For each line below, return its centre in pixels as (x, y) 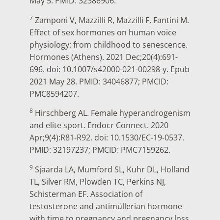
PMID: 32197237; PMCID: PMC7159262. (100, 150)
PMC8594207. (54, 94)
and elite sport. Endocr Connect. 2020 (99, 125)
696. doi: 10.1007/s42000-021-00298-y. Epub (110, 69)
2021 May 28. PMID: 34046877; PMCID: (99, 81)
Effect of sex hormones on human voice (103, 32)
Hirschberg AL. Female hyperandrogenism (112, 113)
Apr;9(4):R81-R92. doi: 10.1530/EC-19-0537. (107, 138)
